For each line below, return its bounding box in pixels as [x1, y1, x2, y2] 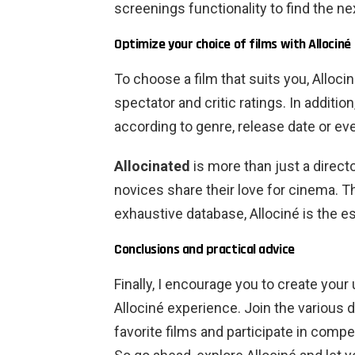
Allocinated [114, 158, 190, 175]
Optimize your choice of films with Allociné [114, 35, 351, 54]
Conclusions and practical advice [114, 240, 295, 259]
